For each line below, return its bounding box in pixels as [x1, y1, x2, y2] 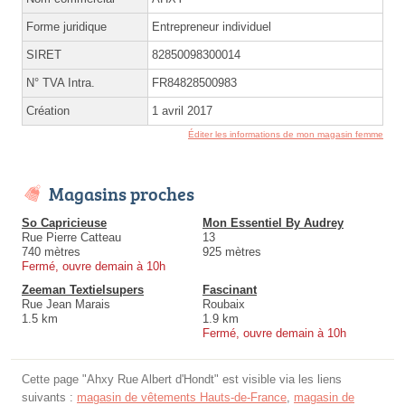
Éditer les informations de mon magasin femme [188, 128, 383, 139]
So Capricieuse [22, 215, 107, 230]
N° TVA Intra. [26, 75, 95, 89]
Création [26, 103, 70, 118]
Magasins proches [49, 180, 194, 206]
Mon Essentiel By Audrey [202, 215, 344, 230]
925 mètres [202, 244, 261, 259]
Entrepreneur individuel [152, 19, 271, 33]
